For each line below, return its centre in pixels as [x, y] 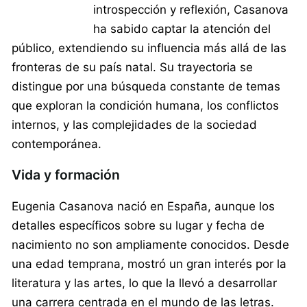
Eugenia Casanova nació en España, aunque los [143, 206]
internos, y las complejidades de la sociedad [134, 124]
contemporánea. [57, 144]
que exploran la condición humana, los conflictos [145, 105]
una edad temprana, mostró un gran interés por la [149, 263]
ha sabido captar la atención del [182, 28]
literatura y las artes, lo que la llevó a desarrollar [144, 283]
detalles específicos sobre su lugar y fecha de [138, 225]
